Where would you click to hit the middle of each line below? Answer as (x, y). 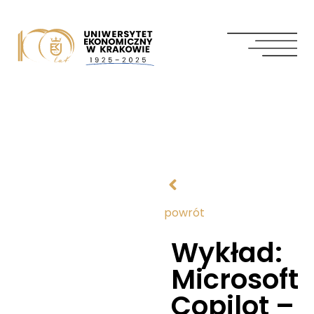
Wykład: (227, 253)
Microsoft (235, 279)
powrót (184, 213)
